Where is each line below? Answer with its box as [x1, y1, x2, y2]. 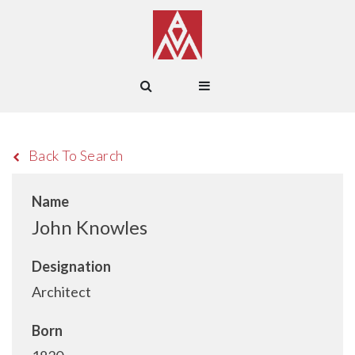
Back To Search [28, 147, 124, 164]
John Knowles [32, 216, 147, 239]
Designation [32, 258, 111, 275]
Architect [32, 283, 91, 300]
